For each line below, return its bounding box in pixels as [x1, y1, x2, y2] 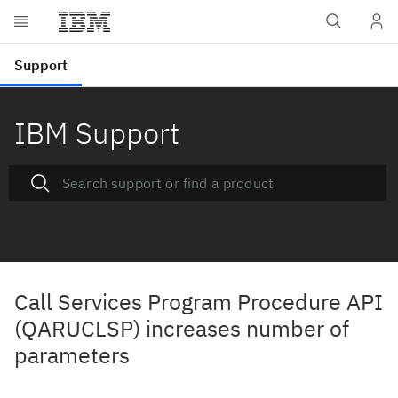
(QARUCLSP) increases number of [14, 314, 349, 343]
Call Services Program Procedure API [14, 287, 383, 316]
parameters [14, 340, 130, 370]
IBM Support [14, 114, 179, 152]
